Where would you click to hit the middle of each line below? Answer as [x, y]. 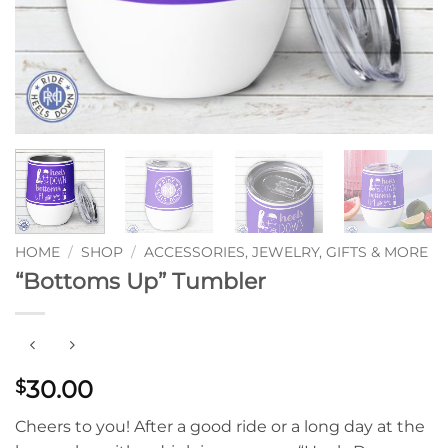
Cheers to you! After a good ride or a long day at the [220, 427]
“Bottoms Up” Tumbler [140, 280]
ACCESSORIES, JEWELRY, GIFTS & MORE [286, 251]
